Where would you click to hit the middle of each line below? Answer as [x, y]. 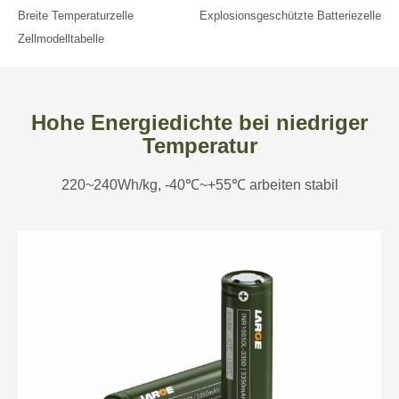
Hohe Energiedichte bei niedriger [199, 122]
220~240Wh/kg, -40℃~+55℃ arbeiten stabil [199, 184]
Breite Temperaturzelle [76, 15]
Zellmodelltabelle [61, 38]
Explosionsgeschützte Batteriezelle [290, 15]
